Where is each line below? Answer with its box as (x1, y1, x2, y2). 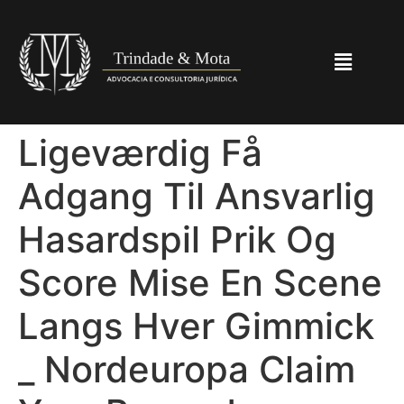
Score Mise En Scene (18, 260, 382, 305)
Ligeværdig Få (18, 130, 262, 175)
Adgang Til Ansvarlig (18, 173, 375, 218)
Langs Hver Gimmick (18, 303, 374, 348)
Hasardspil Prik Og (18, 216, 336, 262)
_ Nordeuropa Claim (18, 346, 355, 391)
